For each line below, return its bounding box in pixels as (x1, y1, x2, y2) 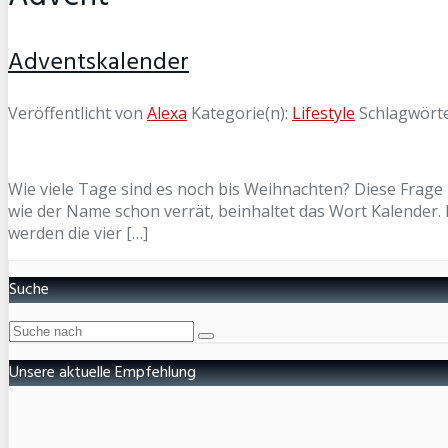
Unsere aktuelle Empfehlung (9, 359, 196, 386)
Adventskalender (8, 43, 189, 82)
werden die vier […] (8, 221, 148, 244)
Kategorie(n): (191, 101, 292, 124)
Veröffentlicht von (8, 101, 147, 124)
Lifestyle (292, 101, 355, 124)
